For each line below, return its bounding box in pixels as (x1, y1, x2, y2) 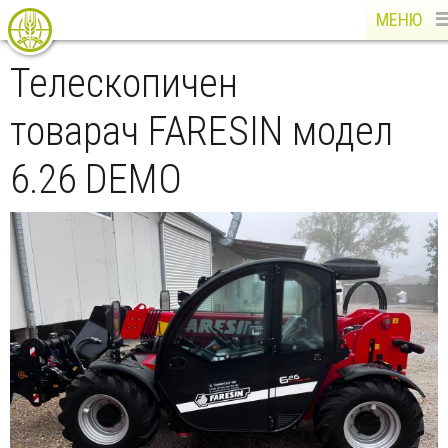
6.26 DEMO (10, 156, 182, 203)
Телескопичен (10, 60, 238, 107)
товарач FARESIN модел (10, 108, 393, 155)
